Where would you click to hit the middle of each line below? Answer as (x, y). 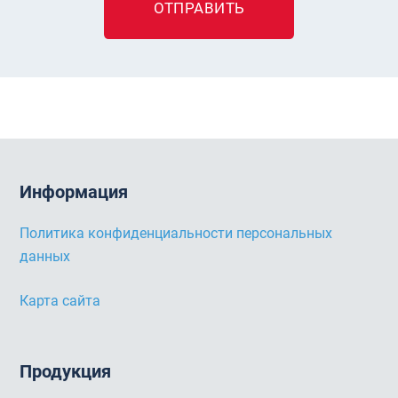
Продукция (66, 372)
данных (45, 256)
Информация (74, 193)
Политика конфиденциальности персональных (176, 233)
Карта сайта (60, 300)
